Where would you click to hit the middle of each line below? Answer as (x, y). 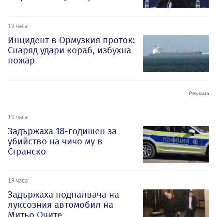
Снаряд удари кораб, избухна (70, 50)
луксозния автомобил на (61, 205)
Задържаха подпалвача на (63, 195)
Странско (27, 151)
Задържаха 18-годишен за (62, 131)
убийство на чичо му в (55, 141)
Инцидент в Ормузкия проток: (71, 40)
